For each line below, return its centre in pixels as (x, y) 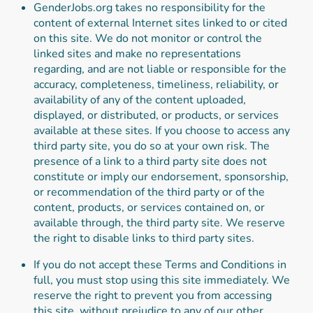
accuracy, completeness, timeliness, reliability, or (156, 84)
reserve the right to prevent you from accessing (153, 295)
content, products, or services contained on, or (149, 207)
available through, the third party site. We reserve (159, 223)
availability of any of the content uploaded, (140, 100)
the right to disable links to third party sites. (144, 238)
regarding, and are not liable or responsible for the (160, 69)
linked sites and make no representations (137, 53)
